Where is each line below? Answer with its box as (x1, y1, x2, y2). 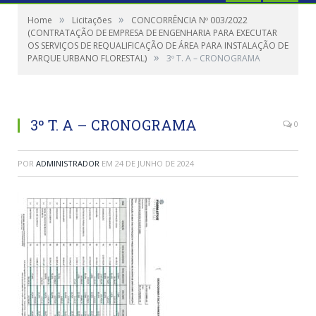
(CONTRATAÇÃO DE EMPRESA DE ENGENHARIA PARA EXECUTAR (28, 27, 277, 39)
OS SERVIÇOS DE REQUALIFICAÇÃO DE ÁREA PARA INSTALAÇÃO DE (28, 39, 288, 51)
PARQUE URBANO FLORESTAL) (28, 52, 147, 64)
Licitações (72, 14, 111, 26)
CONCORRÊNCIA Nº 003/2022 (131, 14, 248, 26)
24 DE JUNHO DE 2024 (115, 158, 194, 169)
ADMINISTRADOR (36, 158, 99, 169)
